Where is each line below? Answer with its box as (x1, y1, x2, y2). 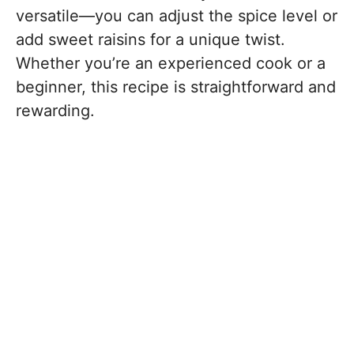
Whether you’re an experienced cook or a (16, 54, 326, 73)
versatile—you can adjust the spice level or (16, 6, 337, 25)
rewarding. (16, 101, 95, 120)
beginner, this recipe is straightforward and (16, 77, 336, 96)
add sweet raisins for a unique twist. (16, 30, 285, 49)
